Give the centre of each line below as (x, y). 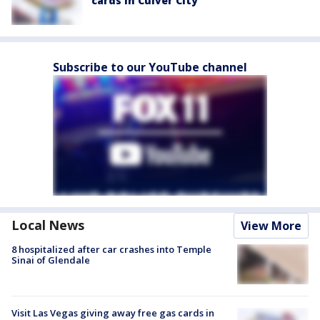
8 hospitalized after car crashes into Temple (111, 250)
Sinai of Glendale (51, 260)
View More (271, 226)
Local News (48, 225)
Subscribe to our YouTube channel (150, 67)
